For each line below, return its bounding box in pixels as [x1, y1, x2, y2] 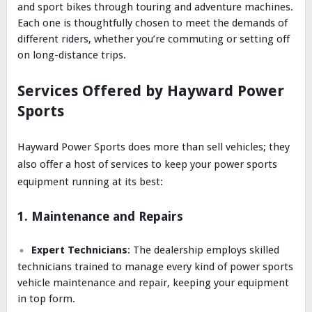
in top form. [17, 292, 75, 305]
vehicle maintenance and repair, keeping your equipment [17, 276, 289, 289]
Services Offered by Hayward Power [17, 82, 284, 100]
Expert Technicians [31, 244, 127, 257]
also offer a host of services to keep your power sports [17, 158, 277, 171]
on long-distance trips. [17, 49, 126, 62]
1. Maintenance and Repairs [17, 209, 183, 224]
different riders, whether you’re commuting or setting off [17, 33, 290, 46]
